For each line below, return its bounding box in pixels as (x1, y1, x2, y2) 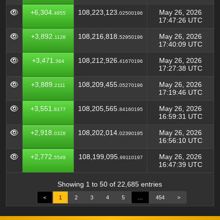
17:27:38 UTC (159, 64, 202, 72)
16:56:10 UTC (159, 137, 202, 144)
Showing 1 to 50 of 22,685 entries (57, 180, 162, 188)
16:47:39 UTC (159, 161, 202, 168)
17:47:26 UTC (159, 16, 202, 24)
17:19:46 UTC (159, 88, 202, 96)
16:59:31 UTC (159, 112, 202, 120)
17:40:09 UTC (159, 40, 202, 48)
